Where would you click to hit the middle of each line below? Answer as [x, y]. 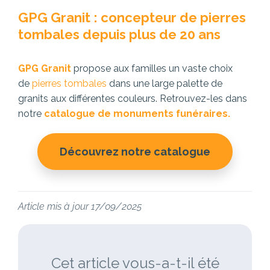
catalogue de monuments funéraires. [138, 113]
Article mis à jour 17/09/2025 [80, 206]
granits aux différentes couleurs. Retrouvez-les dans [133, 98]
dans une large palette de [165, 83]
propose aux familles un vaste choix [153, 68]
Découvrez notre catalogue [135, 151]
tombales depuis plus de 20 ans [119, 34]
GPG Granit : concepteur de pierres [132, 17]
